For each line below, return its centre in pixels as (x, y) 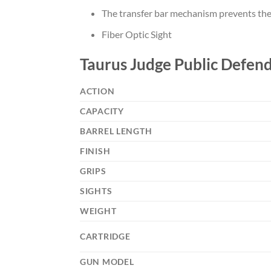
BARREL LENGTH (116, 131)
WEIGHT (98, 211)
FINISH (95, 151)
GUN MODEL (107, 262)
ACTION (97, 91)
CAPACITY (102, 111)
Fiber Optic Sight (136, 34)
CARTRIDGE (105, 237)
